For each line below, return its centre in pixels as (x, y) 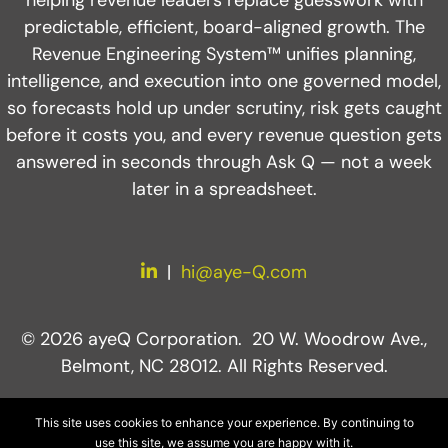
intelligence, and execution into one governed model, (224, 80)
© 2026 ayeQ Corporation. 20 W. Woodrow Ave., (224, 338)
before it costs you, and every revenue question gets (224, 134)
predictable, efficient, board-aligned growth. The (224, 26)
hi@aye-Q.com (244, 271)
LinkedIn (173, 270)
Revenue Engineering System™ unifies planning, (224, 53)
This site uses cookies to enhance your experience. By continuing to (224, 422)
